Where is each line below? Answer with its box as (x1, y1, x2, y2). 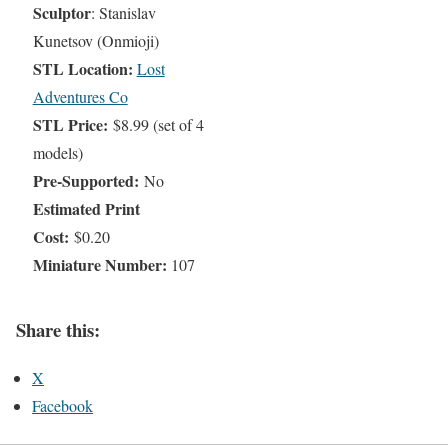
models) (32, 142, 83, 163)
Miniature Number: (32, 253, 171, 276)
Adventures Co (32, 86, 128, 107)
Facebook (32, 395, 93, 417)
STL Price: (32, 113, 113, 136)
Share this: (16, 315, 100, 343)
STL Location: (32, 57, 137, 80)
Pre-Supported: (32, 169, 139, 192)
